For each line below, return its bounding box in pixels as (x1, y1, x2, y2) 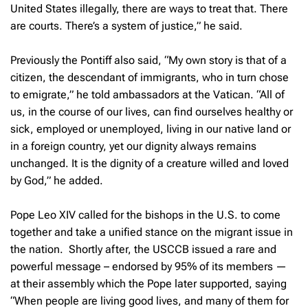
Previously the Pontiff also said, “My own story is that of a (10, 53, 287, 67)
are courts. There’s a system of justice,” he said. (10, 19, 243, 32)
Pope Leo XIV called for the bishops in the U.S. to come (10, 208, 280, 221)
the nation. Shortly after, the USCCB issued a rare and (10, 242, 276, 256)
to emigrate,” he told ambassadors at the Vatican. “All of (10, 87, 285, 101)
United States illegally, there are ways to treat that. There (10, 1, 288, 15)
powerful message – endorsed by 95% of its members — (10, 259, 287, 273)
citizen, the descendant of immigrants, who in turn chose (10, 70, 289, 84)
